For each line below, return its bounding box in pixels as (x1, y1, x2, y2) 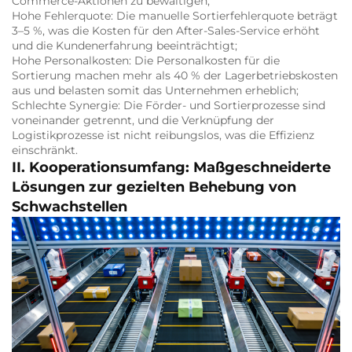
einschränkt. (12, 143, 78, 158)
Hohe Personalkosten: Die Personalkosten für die (12, 53, 280, 68)
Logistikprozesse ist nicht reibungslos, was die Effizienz (12, 128, 314, 143)
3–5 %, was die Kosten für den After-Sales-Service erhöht (12, 24, 320, 38)
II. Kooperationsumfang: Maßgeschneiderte (12, 159, 331, 177)
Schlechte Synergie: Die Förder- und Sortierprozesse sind (12, 98, 325, 113)
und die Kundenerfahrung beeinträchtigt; (12, 38, 237, 53)
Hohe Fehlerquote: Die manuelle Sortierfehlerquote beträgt (12, 9, 338, 24)
